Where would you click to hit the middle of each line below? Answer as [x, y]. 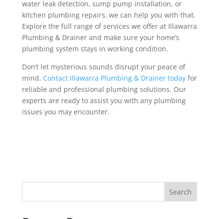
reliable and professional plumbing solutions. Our [104, 89]
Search [181, 192]
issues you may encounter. [66, 112]
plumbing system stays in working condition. [95, 49]
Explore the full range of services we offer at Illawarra [109, 26]
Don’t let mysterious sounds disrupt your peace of [103, 67]
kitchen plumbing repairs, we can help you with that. [109, 15]
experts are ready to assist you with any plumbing [104, 101]
